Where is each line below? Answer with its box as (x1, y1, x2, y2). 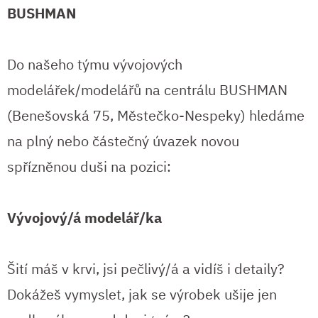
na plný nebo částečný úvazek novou (7, 131, 239, 150)
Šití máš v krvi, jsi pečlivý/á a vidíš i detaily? (7, 258, 285, 278)
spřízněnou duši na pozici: (7, 156, 171, 176)
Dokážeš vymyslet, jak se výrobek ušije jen (7, 284, 277, 304)
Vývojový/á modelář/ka (7, 207, 162, 227)
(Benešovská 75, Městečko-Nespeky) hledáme (7, 105, 305, 125)
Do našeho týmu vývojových (7, 54, 182, 74)
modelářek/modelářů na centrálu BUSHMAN (7, 79, 287, 99)
